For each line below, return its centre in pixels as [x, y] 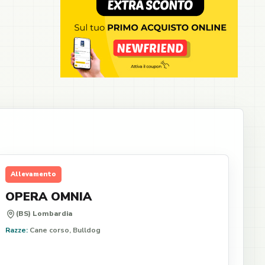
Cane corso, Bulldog [64, 230]
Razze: [17, 230]
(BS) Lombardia [44, 214]
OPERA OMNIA [49, 197]
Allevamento [34, 174]
